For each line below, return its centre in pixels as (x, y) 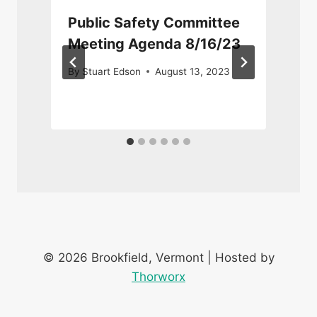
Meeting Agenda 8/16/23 (154, 44)
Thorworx (158, 277)
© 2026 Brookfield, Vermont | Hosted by (158, 258)
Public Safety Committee (154, 23)
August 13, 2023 (193, 71)
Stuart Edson (112, 71)
